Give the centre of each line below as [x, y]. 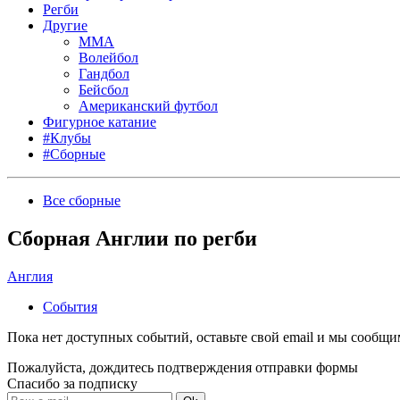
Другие [65, 25]
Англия [30, 276]
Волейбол [108, 58]
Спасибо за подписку [72, 383]
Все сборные [82, 200]
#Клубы [67, 138]
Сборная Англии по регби [132, 238]
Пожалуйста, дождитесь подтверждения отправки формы [183, 367]
